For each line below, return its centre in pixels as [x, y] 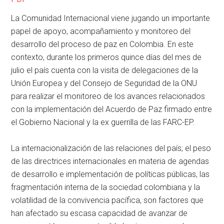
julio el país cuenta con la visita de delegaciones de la [105, 70]
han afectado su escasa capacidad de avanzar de [99, 213]
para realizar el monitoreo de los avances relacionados [108, 96]
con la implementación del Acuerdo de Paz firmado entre [112, 109]
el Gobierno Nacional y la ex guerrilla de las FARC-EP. [103, 122]
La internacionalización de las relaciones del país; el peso [111, 148]
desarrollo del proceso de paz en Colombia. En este [102, 44]
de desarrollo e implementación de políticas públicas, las [110, 174]
